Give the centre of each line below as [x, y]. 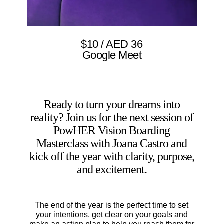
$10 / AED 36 [112, 44]
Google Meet [112, 55]
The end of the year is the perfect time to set [112, 205]
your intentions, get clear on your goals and [112, 214]
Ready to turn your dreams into [112, 104]
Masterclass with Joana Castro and [112, 143]
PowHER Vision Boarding [112, 130]
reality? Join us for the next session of [112, 117]
